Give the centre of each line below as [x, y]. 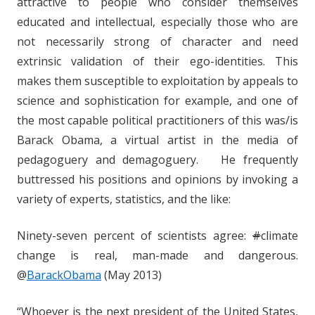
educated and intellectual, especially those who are [157, 22]
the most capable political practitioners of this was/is [157, 121]
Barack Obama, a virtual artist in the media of [157, 140]
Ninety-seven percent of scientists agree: [135, 236]
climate [279, 236]
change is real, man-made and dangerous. [157, 256]
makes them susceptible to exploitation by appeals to [157, 81]
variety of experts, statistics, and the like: [124, 199]
